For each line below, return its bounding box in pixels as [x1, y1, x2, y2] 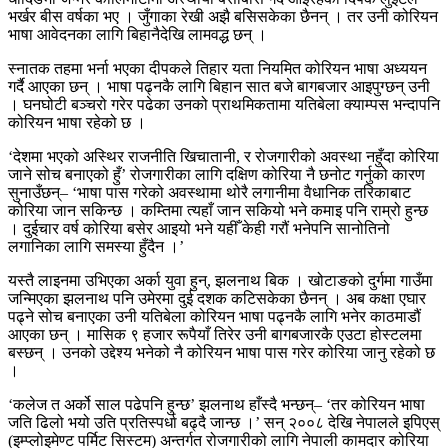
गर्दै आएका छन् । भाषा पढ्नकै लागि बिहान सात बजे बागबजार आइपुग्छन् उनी [8, 77, 430, 95]
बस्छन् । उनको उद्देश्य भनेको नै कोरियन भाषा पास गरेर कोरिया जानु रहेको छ [8, 343, 435, 361]
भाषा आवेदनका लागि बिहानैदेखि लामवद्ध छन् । [8, 25, 267, 43]
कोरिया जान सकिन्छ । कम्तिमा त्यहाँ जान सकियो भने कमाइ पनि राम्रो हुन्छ [8, 201, 428, 219]
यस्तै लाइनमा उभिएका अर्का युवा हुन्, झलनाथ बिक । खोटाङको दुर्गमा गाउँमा [8, 271, 433, 289]
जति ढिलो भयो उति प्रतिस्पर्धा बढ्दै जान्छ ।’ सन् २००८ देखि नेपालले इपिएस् [8, 413, 440, 431]
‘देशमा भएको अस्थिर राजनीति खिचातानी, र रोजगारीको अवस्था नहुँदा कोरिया [8, 147, 439, 165]
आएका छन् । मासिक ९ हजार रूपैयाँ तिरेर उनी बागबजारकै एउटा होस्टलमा [8, 325, 422, 343]
